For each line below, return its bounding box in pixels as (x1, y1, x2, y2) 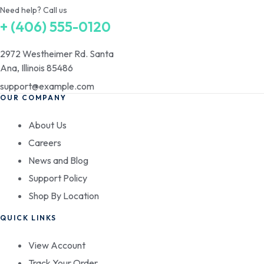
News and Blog (28, 154, 88, 166)
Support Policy (28, 171, 87, 184)
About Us (28, 118, 67, 131)
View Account (28, 239, 85, 251)
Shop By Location (28, 189, 99, 202)
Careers (28, 136, 61, 148)
